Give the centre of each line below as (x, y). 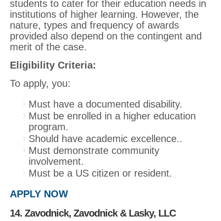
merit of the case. (48, 47)
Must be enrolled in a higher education (112, 116)
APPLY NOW (39, 194)
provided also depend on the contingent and (106, 36)
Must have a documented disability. (106, 104)
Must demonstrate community (94, 150)
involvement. (56, 161)
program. (49, 127)
